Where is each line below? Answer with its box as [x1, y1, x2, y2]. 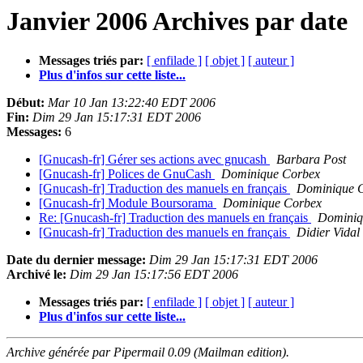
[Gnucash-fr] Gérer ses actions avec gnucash [39, 152, 270, 167]
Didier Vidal [297, 225, 360, 240]
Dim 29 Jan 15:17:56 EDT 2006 [70, 267, 238, 282]
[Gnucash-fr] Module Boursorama [39, 196, 216, 211]
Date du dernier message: [6, 253, 146, 267]
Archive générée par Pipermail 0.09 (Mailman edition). [6, 345, 289, 360]
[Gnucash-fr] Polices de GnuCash [39, 167, 215, 181]
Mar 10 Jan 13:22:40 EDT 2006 [48, 96, 216, 110]
